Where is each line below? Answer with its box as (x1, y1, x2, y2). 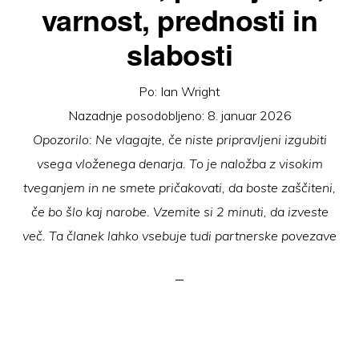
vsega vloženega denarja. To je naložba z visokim (36, 155, 323, 171)
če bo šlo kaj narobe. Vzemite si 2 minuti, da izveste (30, 204, 329, 220)
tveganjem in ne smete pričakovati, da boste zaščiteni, (23, 179, 336, 196)
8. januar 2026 (207, 107, 292, 123)
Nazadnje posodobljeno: (67, 107, 208, 123)
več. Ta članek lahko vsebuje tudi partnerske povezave (22, 228, 337, 244)
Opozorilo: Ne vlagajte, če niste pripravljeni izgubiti (32, 131, 327, 147)
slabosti (127, 33, 232, 75)
